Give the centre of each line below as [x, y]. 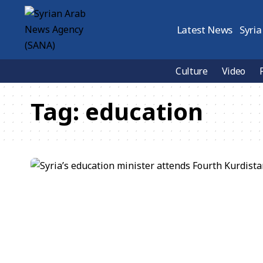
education [144, 111]
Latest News [205, 30]
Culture [192, 71]
